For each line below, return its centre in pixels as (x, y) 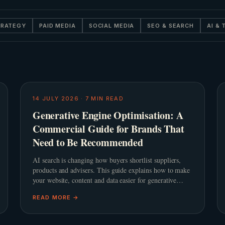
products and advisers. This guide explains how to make (111, 170)
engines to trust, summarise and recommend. (95, 190)
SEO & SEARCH (171, 26)
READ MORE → (56, 197)
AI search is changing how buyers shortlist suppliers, (107, 160)
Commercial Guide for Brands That (108, 129)
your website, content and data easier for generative (105, 180)
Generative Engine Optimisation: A (108, 115)
